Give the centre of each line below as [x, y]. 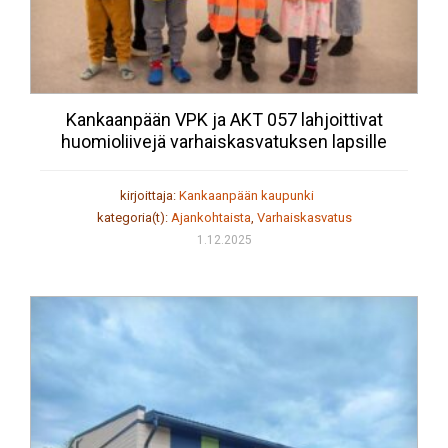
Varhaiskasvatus [304, 218]
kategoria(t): [133, 218]
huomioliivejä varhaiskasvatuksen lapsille [224, 142]
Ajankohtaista [210, 218]
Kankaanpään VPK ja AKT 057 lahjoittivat [224, 120]
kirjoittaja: [149, 196]
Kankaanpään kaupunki [246, 196]
